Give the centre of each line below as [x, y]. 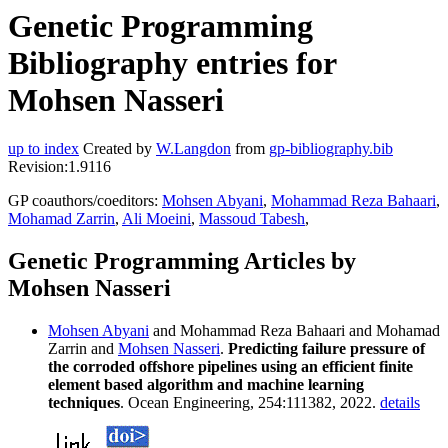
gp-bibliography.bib [331, 149]
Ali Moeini [156, 219]
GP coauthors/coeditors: [85, 201]
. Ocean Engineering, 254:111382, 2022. [250, 403]
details [400, 403]
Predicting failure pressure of [326, 349]
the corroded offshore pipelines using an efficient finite [230, 367]
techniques [84, 403]
